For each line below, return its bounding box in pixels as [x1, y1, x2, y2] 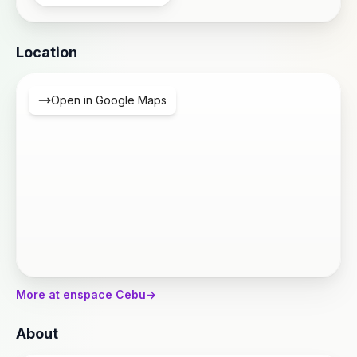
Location [16, 43, 77, 61]
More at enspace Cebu [16, 287, 146, 301]
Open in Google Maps [51, 92, 167, 107]
